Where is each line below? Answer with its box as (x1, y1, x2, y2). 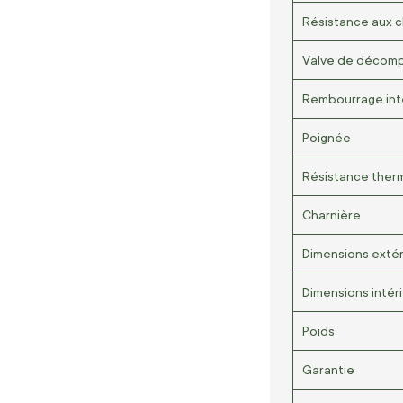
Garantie (302, 362, 354, 377)
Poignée (302, 130, 351, 145)
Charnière (302, 207, 361, 222)
